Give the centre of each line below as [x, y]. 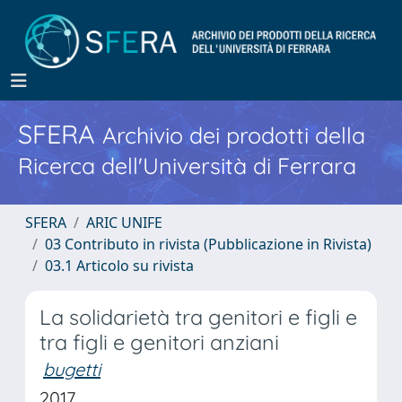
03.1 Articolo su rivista [119, 266]
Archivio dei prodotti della [234, 135]
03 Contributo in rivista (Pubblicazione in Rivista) [208, 244]
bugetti [72, 369]
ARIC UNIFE [124, 223]
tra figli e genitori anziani [159, 342]
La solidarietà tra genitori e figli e [198, 317]
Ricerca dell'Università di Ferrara [187, 166]
